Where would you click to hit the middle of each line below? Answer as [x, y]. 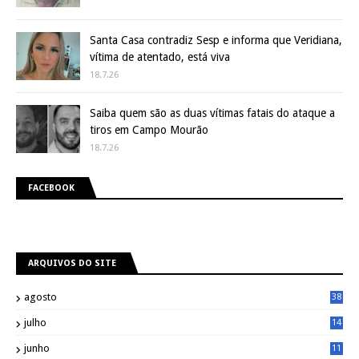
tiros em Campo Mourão [149, 130]
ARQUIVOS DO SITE [72, 264]
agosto [40, 297]
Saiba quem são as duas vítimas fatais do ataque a [212, 113]
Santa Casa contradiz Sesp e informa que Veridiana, [216, 40]
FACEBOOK [51, 188]
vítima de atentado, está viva [160, 57]
